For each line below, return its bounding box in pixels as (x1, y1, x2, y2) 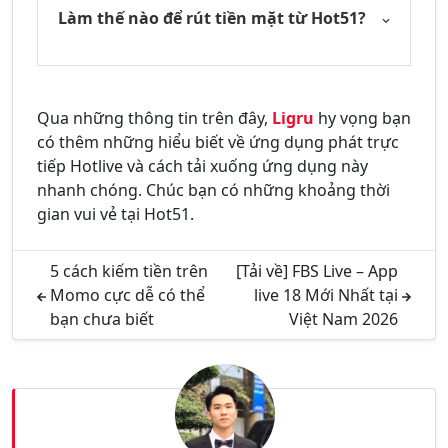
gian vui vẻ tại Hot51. (37, 203, 194, 226)
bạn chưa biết (49, 308, 154, 331)
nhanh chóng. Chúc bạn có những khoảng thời (37, 179, 390, 202)
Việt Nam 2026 (289, 308, 399, 331)
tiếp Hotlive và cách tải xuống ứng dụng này (37, 155, 368, 178)
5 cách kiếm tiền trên (49, 260, 208, 283)
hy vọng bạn (314, 107, 411, 130)
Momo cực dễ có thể (49, 284, 205, 307)
